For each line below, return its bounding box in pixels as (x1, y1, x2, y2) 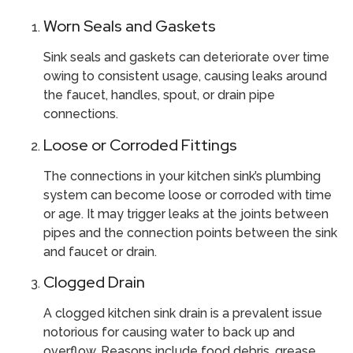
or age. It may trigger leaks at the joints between (43, 206, 329, 221)
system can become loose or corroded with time (43, 187, 332, 203)
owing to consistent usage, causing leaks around (43, 69, 327, 84)
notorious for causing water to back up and (43, 325, 295, 340)
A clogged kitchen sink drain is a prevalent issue (43, 306, 322, 321)
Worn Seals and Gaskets (43, 16, 216, 37)
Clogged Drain (43, 272, 145, 293)
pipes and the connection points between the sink (43, 225, 337, 240)
